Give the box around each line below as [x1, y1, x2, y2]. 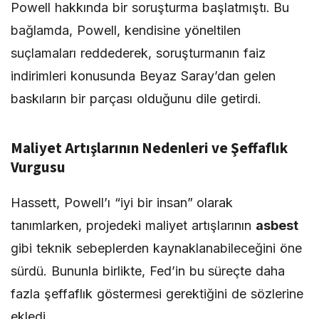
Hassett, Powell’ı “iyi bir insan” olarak [11, 195, 234, 210]
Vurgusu [11, 157, 66, 178]
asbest [255, 218, 298, 233]
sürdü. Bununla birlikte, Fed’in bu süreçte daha [11, 263, 286, 278]
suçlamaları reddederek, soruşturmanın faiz [11, 46, 266, 61]
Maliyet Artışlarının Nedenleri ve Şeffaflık [11, 137, 288, 159]
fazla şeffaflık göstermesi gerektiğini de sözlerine [11, 286, 303, 301]
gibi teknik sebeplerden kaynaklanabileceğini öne [11, 241, 302, 256]
